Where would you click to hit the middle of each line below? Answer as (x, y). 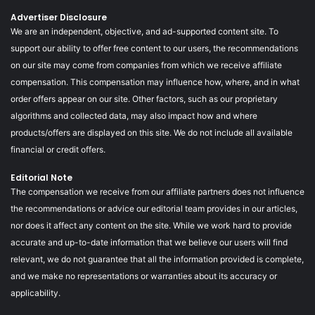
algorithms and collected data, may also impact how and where (134, 116)
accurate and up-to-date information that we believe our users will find (149, 243)
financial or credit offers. (58, 150)
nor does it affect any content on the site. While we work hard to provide (151, 226)
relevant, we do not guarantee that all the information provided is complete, (157, 259)
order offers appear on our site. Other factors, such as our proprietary (144, 99)
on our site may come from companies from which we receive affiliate (146, 65)
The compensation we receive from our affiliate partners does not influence (157, 192)
